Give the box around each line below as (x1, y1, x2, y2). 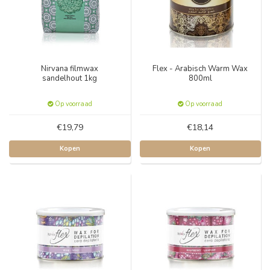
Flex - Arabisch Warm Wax (152, 63, 248, 74)
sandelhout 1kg (42, 73, 98, 84)
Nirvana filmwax (41, 63, 99, 74)
